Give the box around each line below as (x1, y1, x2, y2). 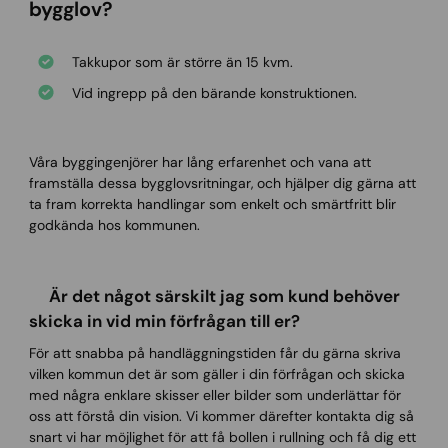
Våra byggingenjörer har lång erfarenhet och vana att (28, 152, 371, 171)
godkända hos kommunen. (28, 215, 200, 234)
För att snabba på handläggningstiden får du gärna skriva (28, 344, 401, 363)
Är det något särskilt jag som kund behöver (28, 284, 400, 307)
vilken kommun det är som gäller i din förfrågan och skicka (28, 365, 405, 384)
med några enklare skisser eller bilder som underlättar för (28, 386, 401, 405)
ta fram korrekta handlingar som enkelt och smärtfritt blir (28, 194, 396, 213)
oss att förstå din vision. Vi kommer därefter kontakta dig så (28, 407, 414, 426)
